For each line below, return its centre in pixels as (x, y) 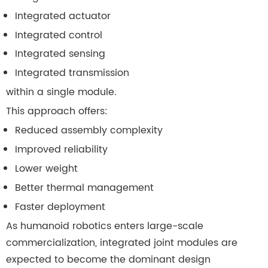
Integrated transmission (72, 73)
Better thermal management (84, 188)
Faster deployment (60, 207)
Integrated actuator (63, 16)
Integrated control (59, 35)
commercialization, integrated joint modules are (122, 243)
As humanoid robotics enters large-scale (105, 226)
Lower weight (46, 169)
